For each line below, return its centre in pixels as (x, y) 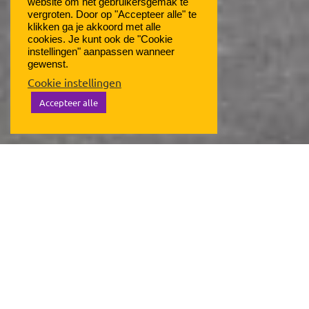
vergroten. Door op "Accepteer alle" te (112, 14)
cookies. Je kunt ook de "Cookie (100, 39)
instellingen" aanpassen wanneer (101, 52)
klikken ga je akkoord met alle (94, 27)
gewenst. (48, 64)
